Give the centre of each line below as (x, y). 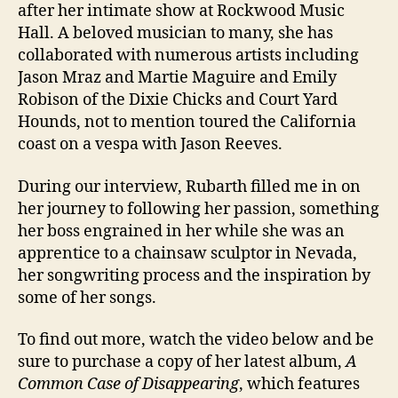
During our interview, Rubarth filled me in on (189, 187)
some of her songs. (87, 298)
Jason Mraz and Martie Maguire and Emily (177, 78)
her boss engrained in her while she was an (181, 231)
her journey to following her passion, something (199, 209)
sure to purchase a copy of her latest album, (182, 362)
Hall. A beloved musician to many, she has (175, 33)
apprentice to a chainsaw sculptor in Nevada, (187, 253)
